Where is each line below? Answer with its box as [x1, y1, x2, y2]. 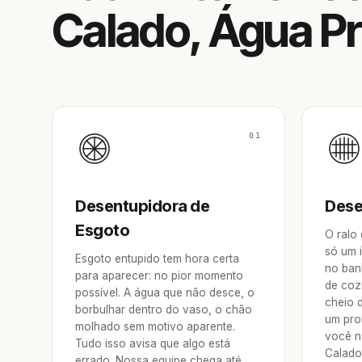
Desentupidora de [75, 196, 209, 216]
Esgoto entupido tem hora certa [75, 252, 239, 265]
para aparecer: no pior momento [75, 269, 243, 282]
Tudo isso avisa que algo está [75, 337, 230, 350]
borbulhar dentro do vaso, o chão [75, 303, 252, 316]
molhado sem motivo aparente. [75, 320, 235, 333]
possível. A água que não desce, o [75, 286, 255, 299]
